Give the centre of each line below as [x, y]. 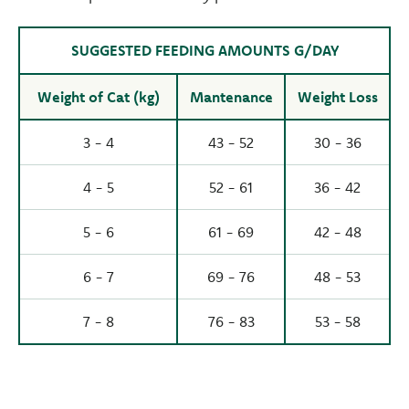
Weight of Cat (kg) [98, 97]
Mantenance [231, 97]
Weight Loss [337, 97]
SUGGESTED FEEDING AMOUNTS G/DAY [204, 51]
